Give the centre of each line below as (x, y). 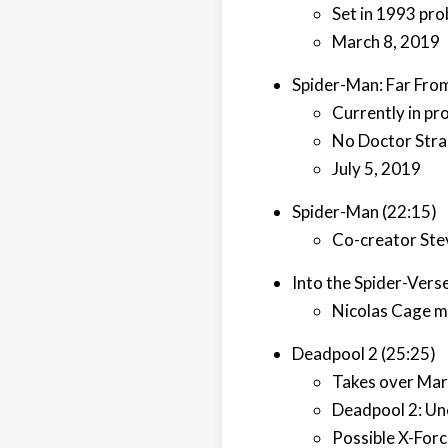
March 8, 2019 (386, 41)
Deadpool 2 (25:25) (364, 353)
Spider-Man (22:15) (364, 211)
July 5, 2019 (376, 168)
